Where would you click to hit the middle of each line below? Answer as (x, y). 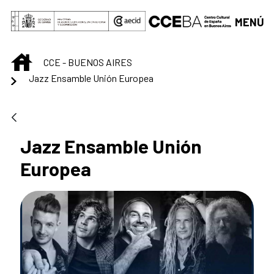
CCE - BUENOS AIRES (88, 62)
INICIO (44, 59)
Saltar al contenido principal (71, 13)
